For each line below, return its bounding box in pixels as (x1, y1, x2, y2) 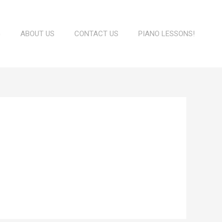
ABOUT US (20, 29, 55, 38)
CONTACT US (74, 29, 118, 38)
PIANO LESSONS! (138, 29, 195, 38)
